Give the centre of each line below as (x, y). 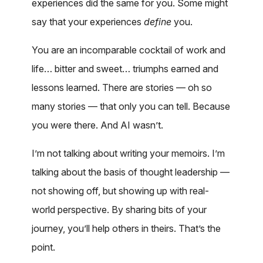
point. (46, 247)
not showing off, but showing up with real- (120, 190)
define (158, 21)
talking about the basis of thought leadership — (131, 172)
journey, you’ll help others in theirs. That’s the (126, 228)
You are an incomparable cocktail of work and (129, 50)
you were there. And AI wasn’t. (97, 125)
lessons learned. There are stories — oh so (122, 87)
